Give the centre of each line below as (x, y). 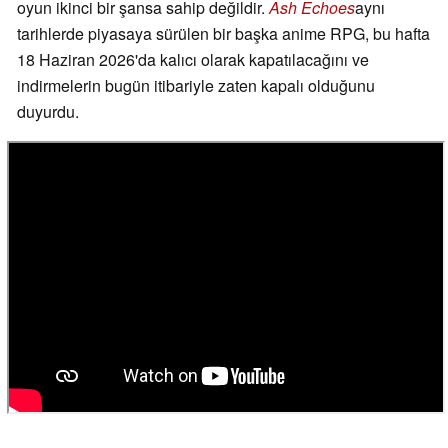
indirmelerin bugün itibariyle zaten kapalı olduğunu (196, 86)
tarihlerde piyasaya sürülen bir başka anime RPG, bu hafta (223, 34)
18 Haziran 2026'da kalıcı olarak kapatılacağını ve (193, 60)
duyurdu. (48, 112)
